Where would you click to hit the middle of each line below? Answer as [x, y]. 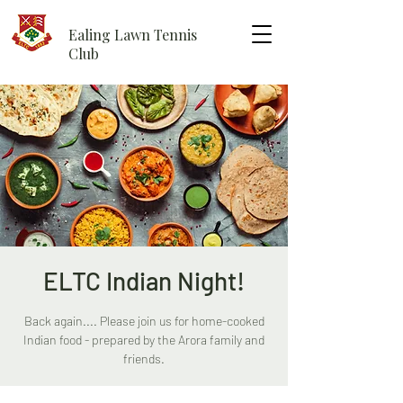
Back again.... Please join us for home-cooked [144, 321]
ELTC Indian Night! [144, 281]
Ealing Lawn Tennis [133, 35]
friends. [144, 358]
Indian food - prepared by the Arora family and [144, 340]
